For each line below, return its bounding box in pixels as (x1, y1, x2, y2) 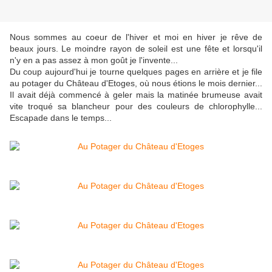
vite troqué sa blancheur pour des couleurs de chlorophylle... (10, 101, 262, 112)
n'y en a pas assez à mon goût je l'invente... (10, 55, 178, 66)
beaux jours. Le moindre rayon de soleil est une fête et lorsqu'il (10, 44, 262, 54)
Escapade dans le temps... (10, 113, 112, 123)
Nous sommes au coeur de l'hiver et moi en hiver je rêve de (10, 32, 262, 42)
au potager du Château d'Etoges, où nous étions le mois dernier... (10, 78, 262, 89)
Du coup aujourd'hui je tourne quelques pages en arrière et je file (10, 67, 262, 77)
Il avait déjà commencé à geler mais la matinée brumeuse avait (10, 90, 262, 100)
